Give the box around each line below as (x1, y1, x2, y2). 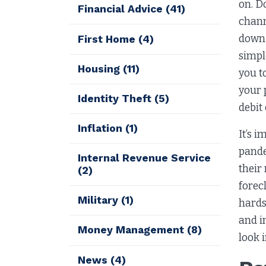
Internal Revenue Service (78, 152, 211, 164)
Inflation (78, 122, 126, 134)
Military (78, 194, 122, 207)
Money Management (78, 224, 188, 236)
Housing (78, 62, 123, 75)
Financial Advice (78, 3, 166, 15)
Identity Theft (78, 92, 155, 104)
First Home (78, 33, 139, 45)
